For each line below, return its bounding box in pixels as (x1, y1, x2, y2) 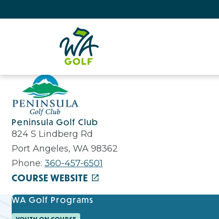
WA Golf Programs (12, 194, 94, 205)
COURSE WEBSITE (12, 171, 88, 184)
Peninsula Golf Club (12, 116, 98, 128)
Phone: (12, 157, 44, 169)
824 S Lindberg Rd (12, 128, 93, 139)
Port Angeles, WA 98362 (12, 143, 118, 154)
